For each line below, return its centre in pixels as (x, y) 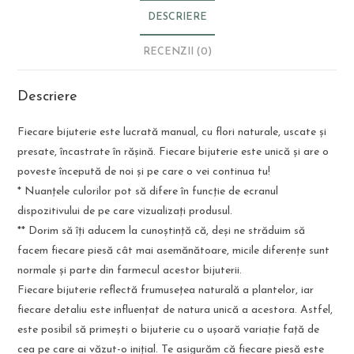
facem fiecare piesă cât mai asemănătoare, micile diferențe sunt (174, 251)
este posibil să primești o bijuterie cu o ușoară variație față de (169, 330)
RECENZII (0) (177, 53)
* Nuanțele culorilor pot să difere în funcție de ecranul (148, 192)
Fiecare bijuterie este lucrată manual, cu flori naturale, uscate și (172, 133)
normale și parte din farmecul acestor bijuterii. (130, 271)
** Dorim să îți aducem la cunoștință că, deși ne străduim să (162, 232)
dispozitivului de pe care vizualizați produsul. (125, 212)
